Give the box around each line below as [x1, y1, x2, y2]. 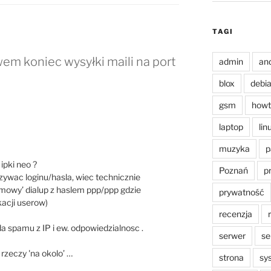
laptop [218, 122, 243, 132]
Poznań [218, 165, 248, 176]
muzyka [218, 143, 250, 154]
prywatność [218, 187, 264, 198]
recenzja [218, 209, 252, 220]
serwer [218, 230, 246, 241]
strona [218, 252, 244, 263]
